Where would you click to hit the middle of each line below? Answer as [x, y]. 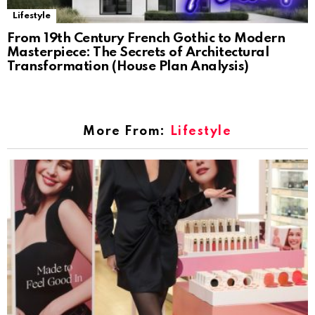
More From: [127, 131]
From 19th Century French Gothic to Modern [146, 38]
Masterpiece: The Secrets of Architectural [138, 52]
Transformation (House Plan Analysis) [128, 66]
